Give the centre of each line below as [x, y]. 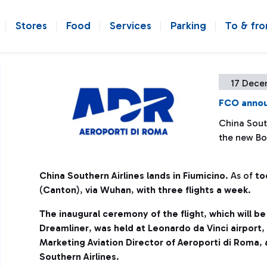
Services [131, 26]
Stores [31, 26]
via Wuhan [108, 190]
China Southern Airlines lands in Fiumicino [132, 176]
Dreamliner [64, 228]
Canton [60, 190]
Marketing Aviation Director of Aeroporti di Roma [149, 242]
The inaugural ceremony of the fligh [120, 214]
